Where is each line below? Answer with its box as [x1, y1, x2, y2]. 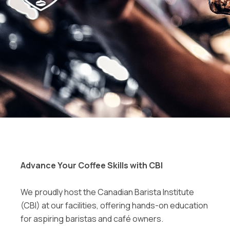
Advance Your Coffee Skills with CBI [21, 160, 163, 171]
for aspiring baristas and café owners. [21, 213, 164, 224]
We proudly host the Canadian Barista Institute [21, 186, 195, 198]
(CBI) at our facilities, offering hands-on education [21, 200, 208, 211]
